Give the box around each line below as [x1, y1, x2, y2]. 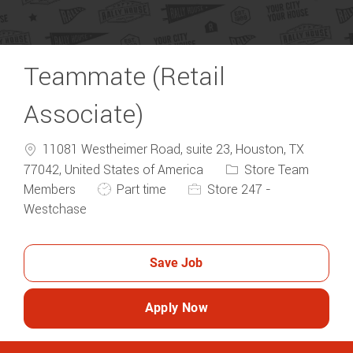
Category [225, 160, 277, 176]
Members [24, 181, 80, 197]
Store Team [241, 162, 310, 177]
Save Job [150, 255, 203, 270]
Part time [113, 181, 170, 197]
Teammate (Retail [24, 61, 226, 92]
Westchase [24, 201, 87, 217]
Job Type [97, 180, 150, 195]
